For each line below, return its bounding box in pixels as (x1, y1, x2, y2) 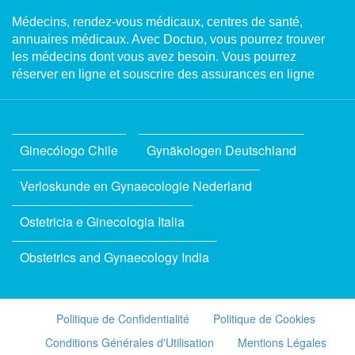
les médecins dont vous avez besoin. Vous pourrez (12, 50, 296, 63)
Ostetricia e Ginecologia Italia (20, 212, 185, 231)
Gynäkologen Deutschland (147, 141, 296, 159)
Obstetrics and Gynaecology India (20, 248, 209, 266)
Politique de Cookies (212, 311, 315, 326)
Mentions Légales (237, 334, 326, 350)
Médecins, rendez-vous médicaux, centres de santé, (12, 15, 303, 29)
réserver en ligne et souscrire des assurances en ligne (12, 67, 315, 81)
